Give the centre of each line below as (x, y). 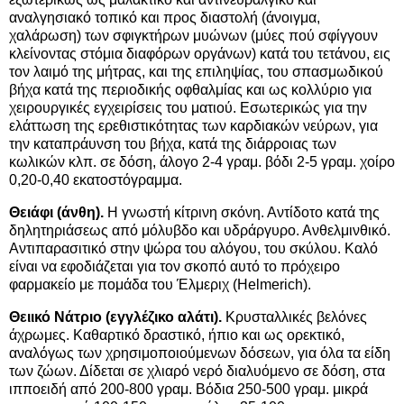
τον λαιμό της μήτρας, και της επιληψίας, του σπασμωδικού (196, 72)
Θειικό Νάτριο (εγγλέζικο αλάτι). (115, 317)
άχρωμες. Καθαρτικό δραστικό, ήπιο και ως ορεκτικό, (177, 335)
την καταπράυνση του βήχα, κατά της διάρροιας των (173, 144)
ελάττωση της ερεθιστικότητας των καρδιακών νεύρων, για (193, 126)
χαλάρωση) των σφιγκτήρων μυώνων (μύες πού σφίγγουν (193, 36)
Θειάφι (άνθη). (56, 213)
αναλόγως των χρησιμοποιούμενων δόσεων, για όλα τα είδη (200, 353)
